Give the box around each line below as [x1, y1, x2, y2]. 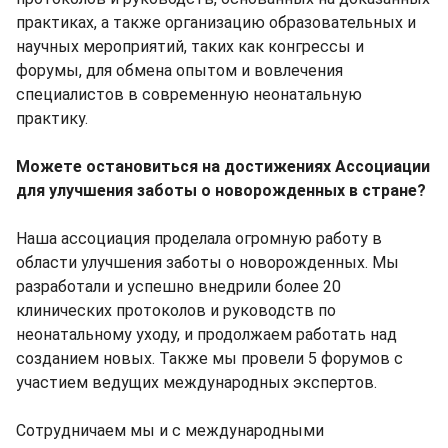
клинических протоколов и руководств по [16, 301, 336, 320]
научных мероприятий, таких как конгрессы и [16, 37, 364, 56]
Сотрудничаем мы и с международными [16, 421, 324, 440]
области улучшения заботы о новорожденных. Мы [16, 253, 399, 272]
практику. [16, 109, 88, 128]
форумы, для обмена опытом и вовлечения [16, 61, 343, 80]
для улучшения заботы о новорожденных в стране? [16, 181, 426, 200]
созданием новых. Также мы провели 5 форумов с [16, 349, 403, 368]
